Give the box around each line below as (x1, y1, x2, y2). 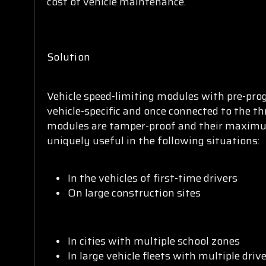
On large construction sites (68, 185, 201, 202)
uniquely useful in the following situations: (47, 132, 259, 150)
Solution (47, 49, 90, 66)
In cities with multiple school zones (68, 233, 240, 250)
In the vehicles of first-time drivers (68, 170, 238, 187)
